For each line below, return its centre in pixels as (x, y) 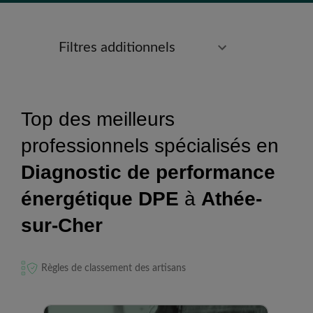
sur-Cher (62, 225)
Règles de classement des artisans (114, 268)
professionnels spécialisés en (150, 146)
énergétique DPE (100, 199)
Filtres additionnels (117, 48)
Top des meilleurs (98, 119)
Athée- (232, 199)
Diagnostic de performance (148, 172)
